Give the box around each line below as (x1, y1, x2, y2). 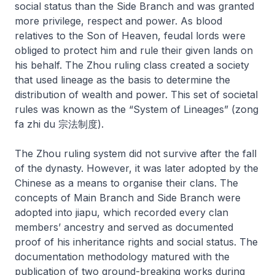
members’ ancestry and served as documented (15, 220, 233, 233)
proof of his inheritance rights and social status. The (15, 235, 258, 248)
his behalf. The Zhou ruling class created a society (15, 58, 249, 71)
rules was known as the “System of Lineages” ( (15, 103, 235, 115)
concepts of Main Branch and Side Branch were (15, 191, 241, 204)
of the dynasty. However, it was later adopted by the (15, 161, 258, 174)
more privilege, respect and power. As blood (15, 14, 222, 27)
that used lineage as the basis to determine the (15, 73, 230, 86)
